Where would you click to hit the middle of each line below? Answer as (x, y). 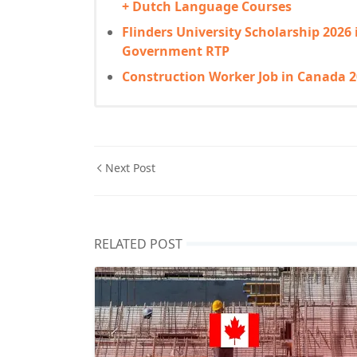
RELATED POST (138, 244)
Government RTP (176, 51)
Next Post (130, 168)
